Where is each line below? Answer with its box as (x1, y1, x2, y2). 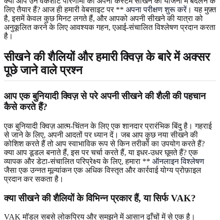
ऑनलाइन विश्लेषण (152, 157, 204, 165)
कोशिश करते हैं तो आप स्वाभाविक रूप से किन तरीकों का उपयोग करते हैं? (4, 139, 205, 148)
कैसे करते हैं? (4, 102, 48, 112)
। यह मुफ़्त (187, 5, 216, 14)
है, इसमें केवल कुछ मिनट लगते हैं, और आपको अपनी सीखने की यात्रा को (4, 14, 203, 23)
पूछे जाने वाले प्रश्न (4, 64, 82, 77)
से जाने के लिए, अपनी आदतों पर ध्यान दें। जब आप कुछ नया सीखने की (4, 130, 198, 139)
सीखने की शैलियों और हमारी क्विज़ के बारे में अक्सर (4, 51, 210, 64)
